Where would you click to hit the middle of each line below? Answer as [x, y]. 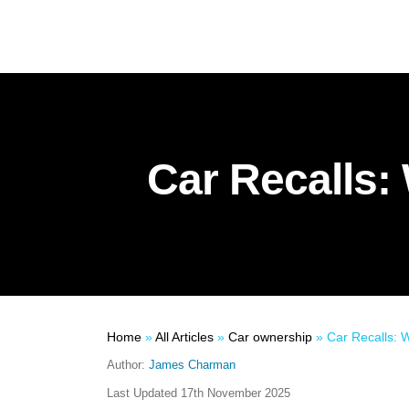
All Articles [184, 337]
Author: [128, 365]
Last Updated [144, 393]
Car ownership [270, 337]
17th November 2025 [236, 393]
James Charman [192, 365]
